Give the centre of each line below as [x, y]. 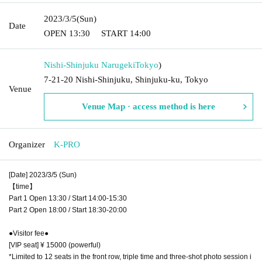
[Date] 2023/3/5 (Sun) [43, 175]
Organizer [27, 144]
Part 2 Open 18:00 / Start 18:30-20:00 [68, 210]
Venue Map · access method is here [149, 106]
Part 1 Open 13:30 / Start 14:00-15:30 [68, 198]
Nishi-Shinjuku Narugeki [89, 65]
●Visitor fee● [29, 233]
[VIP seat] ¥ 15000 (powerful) [55, 245]
